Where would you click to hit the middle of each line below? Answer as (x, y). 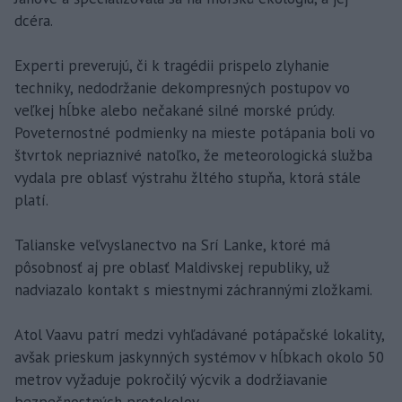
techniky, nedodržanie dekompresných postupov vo (182, 88)
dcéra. (34, 21)
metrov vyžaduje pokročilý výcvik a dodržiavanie (171, 380)
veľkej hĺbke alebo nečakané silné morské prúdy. (174, 110)
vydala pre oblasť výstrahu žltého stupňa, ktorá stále (188, 178)
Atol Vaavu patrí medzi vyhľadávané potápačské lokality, (199, 335)
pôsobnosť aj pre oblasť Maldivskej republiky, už (172, 267)
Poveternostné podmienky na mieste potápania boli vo (195, 133)
